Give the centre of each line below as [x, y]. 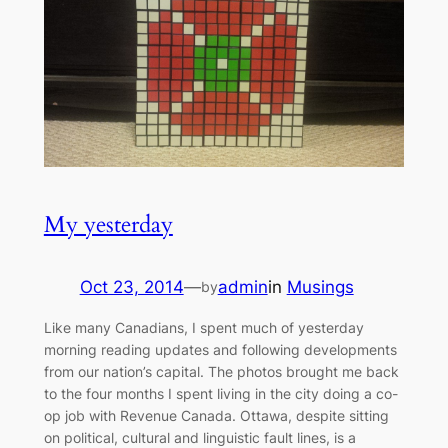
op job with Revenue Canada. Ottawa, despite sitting [216, 416]
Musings [320, 287]
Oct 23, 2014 [131, 287]
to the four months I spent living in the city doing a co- [220, 394]
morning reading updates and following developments [220, 350]
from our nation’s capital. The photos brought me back [221, 372]
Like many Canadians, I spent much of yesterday [203, 328]
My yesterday [108, 225]
